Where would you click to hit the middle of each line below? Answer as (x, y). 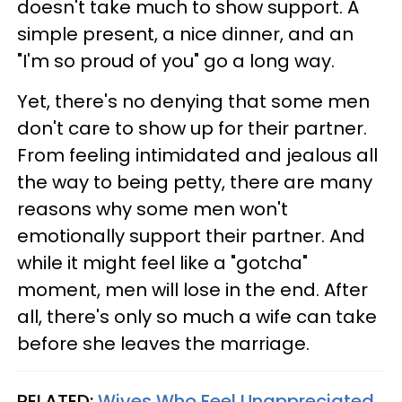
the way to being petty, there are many (195, 182)
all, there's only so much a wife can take (197, 316)
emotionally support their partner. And (191, 236)
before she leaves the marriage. (163, 343)
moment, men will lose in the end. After (192, 289)
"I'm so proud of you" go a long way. (176, 61)
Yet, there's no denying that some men (193, 101)
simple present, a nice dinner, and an (185, 34)
